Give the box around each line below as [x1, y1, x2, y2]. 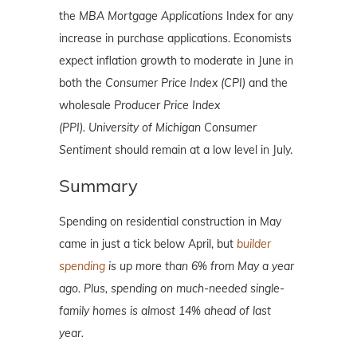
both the [59, 75, 105, 90]
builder [237, 236, 271, 251]
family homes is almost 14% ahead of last [59, 303, 271, 318]
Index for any [223, 8, 293, 23]
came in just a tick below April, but [59, 236, 237, 251]
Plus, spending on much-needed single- [80, 280, 284, 296]
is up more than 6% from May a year [105, 258, 294, 273]
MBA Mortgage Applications [79, 8, 223, 23]
